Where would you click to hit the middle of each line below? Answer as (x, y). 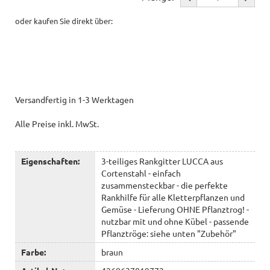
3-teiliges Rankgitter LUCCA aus (162, 161)
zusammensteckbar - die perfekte (164, 185)
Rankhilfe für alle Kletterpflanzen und (173, 197)
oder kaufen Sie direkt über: (64, 20)
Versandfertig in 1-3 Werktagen (74, 99)
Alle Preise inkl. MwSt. (57, 123)
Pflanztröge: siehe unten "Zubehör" (168, 233)
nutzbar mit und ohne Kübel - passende (175, 221)
